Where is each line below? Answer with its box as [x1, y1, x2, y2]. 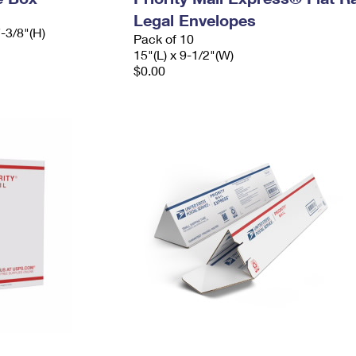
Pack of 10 [133, 31, 194, 46]
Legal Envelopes [133, 10, 256, 29]
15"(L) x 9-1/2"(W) [133, 47, 234, 62]
